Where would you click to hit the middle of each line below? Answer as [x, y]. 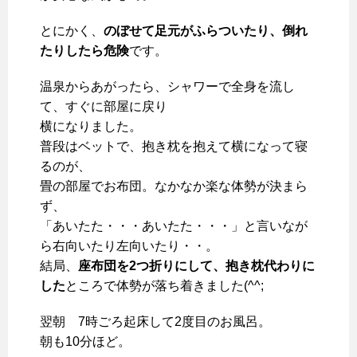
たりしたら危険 [84, 51]
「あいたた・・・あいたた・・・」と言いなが [174, 226]
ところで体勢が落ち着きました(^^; [165, 286]
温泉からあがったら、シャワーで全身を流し [167, 86]
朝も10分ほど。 [85, 341]
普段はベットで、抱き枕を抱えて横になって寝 [174, 146]
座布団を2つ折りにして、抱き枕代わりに [196, 266]
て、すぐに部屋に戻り [104, 106]
